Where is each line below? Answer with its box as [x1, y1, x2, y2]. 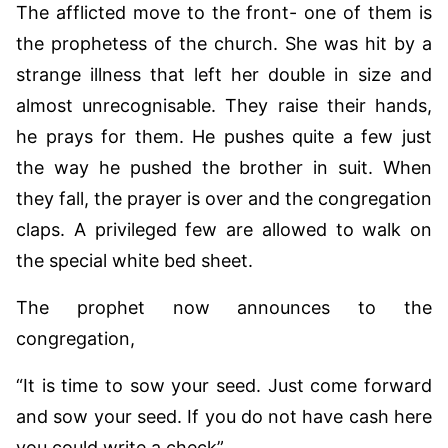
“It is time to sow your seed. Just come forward [16, 374, 432, 396]
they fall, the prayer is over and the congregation [16, 187, 432, 209]
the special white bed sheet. [16, 249, 253, 271]
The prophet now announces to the [16, 296, 432, 318]
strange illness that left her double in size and [16, 63, 432, 85]
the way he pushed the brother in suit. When [16, 156, 432, 178]
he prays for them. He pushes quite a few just [16, 125, 432, 147]
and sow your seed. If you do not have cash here [16, 405, 432, 427]
